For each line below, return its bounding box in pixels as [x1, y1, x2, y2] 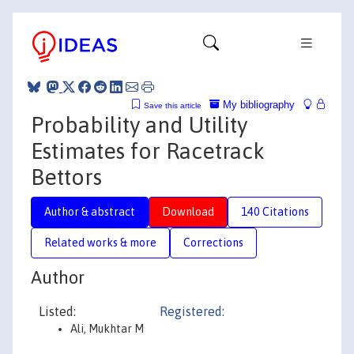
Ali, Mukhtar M [70, 322, 144, 335]
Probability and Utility [31, 111, 247, 137]
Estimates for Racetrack [31, 137, 265, 164]
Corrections [183, 235, 243, 249]
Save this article [144, 100, 201, 110]
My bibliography [220, 98, 295, 111]
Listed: [39, 304, 76, 318]
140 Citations [241, 205, 309, 218]
